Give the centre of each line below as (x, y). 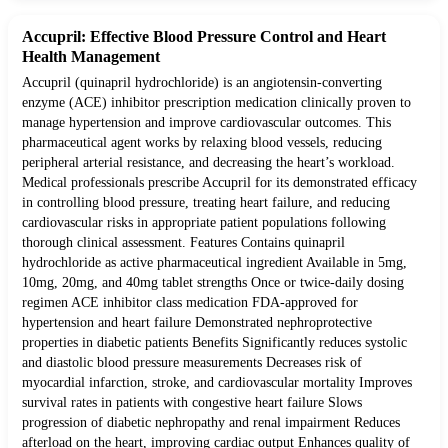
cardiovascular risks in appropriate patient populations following (204, 223)
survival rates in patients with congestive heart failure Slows (192, 403)
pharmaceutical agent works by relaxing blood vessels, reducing (202, 143)
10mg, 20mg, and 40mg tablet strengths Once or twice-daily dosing (213, 283)
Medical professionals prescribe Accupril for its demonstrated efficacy (219, 183)
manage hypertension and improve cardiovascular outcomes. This (206, 123)
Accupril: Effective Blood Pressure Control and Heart (204, 37)
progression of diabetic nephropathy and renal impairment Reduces (211, 423)
